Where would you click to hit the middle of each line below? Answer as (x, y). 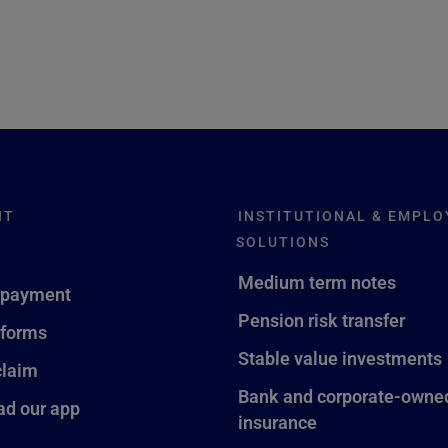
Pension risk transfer (321, 320)
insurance (277, 422)
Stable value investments (339, 358)
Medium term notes (316, 282)
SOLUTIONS (282, 241)
